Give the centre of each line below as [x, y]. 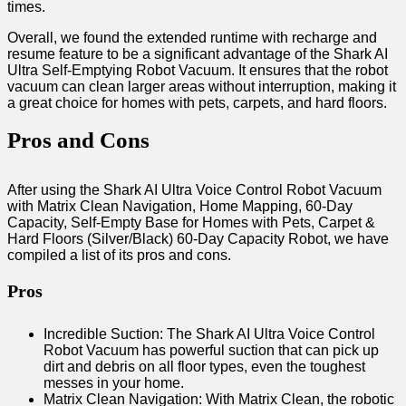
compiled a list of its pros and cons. [119, 256]
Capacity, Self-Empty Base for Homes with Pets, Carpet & [191, 223]
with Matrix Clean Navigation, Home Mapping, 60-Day [180, 207]
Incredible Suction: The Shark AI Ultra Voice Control [209, 334]
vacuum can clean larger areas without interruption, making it [202, 87]
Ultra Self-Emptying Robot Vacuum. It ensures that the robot [198, 71]
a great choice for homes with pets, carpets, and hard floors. [197, 103]
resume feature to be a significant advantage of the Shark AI [198, 54]
